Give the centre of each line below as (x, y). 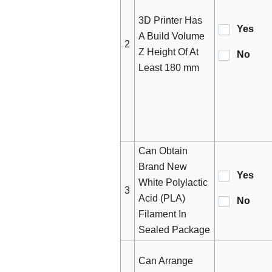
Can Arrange (166, 261)
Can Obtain (163, 151)
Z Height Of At (169, 52)
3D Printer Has (171, 21)
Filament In (163, 214)
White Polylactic (173, 183)
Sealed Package (175, 230)
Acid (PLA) (162, 199)
